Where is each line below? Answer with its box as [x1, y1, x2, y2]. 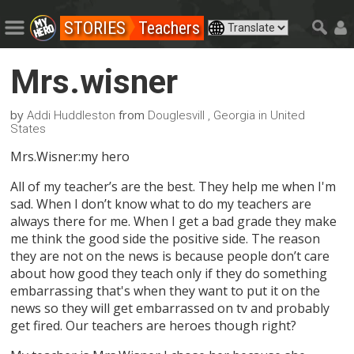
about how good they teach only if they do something [10, 264, 328, 282]
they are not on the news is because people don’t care [10, 247, 330, 265]
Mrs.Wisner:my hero [10, 147, 130, 165]
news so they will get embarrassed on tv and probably [10, 299, 330, 317]
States [10, 121, 47, 136]
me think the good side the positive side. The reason [10, 229, 321, 247]
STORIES [63, 18, 126, 38]
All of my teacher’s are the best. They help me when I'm [10, 177, 337, 195]
